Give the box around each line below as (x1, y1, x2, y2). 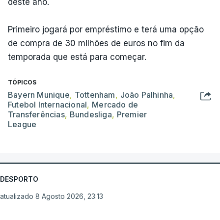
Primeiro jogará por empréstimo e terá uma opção (8, 24, 204, 34)
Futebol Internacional (8, 99, 87, 110)
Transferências (8, 109, 65, 119)
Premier (116, 109, 147, 119)
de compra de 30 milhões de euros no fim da (8, 38, 185, 48)
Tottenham (74, 89, 115, 100)
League (8, 119, 37, 129)
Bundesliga (69, 109, 112, 119)
